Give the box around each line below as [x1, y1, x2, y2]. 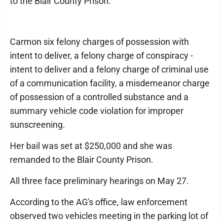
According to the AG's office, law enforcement [10, 196, 187, 207]
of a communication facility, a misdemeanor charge [10, 77, 210, 88]
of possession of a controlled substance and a [10, 91, 188, 102]
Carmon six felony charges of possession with [10, 36, 189, 47]
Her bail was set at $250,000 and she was [10, 140, 172, 151]
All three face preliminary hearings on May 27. [10, 175, 189, 186]
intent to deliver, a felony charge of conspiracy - [10, 50, 193, 61]
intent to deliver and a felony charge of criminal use [10, 64, 209, 74]
